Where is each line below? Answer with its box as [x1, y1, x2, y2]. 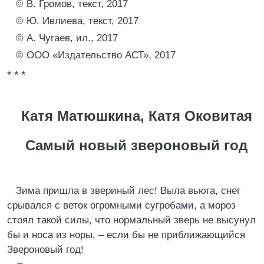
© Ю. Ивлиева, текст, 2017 [16, 15, 138, 27]
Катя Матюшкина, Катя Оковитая [21, 108, 252, 124]
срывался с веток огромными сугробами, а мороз [7, 200, 236, 211]
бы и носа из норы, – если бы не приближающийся [7, 229, 245, 240]
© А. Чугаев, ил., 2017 [16, 32, 118, 44]
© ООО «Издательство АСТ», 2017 [16, 49, 176, 61]
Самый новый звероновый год [25, 137, 247, 153]
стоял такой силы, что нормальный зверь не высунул [7, 214, 256, 226]
